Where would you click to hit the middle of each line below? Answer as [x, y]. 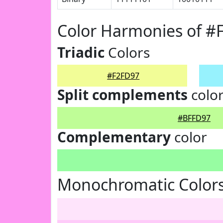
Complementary [114, 137]
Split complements [122, 95]
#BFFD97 [194, 118]
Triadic [81, 52]
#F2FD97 [123, 76]
